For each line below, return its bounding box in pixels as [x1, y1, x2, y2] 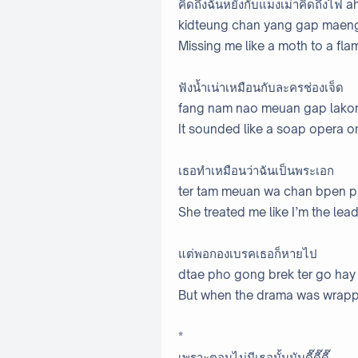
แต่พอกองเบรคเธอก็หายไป [178, 246, 317, 262]
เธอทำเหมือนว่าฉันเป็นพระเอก [178, 163, 334, 179]
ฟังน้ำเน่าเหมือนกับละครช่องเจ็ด [178, 80, 344, 96]
